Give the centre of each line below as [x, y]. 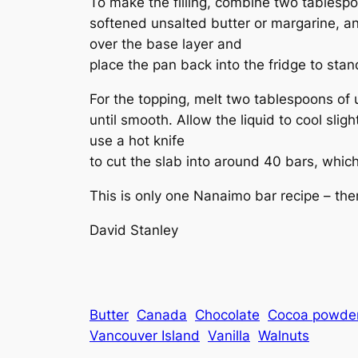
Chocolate [227, 315]
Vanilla [229, 336]
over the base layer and [166, 44]
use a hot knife [137, 140]
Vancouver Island [145, 336]
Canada [162, 315]
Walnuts [284, 336]
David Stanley [134, 230]
